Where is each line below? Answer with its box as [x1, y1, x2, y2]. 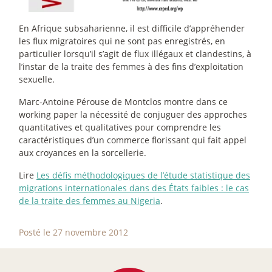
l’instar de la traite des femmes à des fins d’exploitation [19, 61, 243, 73]
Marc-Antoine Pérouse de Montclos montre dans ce [19, 96, 228, 108]
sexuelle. [19, 73, 55, 86]
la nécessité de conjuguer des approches [78, 109, 247, 121]
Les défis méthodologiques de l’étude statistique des [36, 169, 250, 182]
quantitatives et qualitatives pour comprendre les [19, 121, 221, 134]
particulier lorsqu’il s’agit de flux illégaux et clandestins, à [19, 48, 251, 60]
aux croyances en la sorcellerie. [19, 147, 146, 159]
